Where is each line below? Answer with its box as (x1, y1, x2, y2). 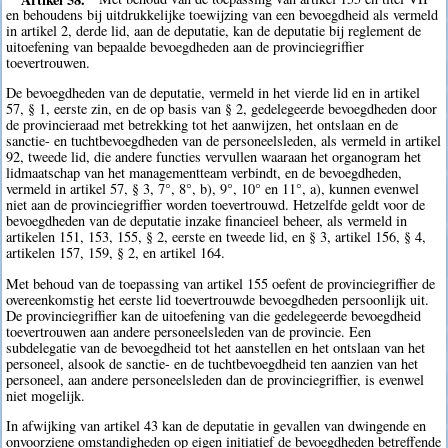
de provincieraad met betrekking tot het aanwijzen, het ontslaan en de (6, 115, 399, 135)
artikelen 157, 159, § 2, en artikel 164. (6, 243, 226, 263)
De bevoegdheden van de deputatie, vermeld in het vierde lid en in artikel (6, 83, 421, 103)
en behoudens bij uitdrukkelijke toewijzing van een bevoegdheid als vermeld (6, 5, 439, 25)
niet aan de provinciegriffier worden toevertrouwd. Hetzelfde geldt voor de (6, 195, 426, 215)
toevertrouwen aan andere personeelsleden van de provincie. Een (6, 321, 372, 341)
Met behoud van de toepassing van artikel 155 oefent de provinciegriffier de (6, 273, 436, 293)
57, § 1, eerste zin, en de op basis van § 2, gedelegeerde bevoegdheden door (6, 99, 438, 119)
